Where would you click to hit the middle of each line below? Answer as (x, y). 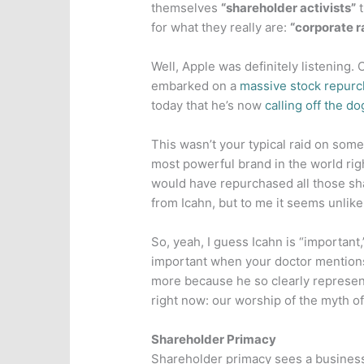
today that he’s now (208, 106)
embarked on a (196, 86)
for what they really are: (221, 28)
